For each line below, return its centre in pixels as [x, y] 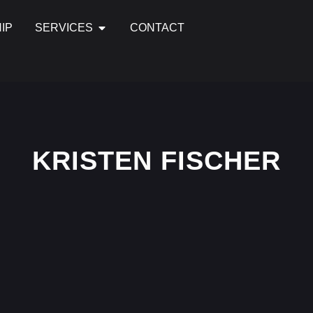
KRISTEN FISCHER [156, 160]
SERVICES [64, 28]
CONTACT [157, 28]
